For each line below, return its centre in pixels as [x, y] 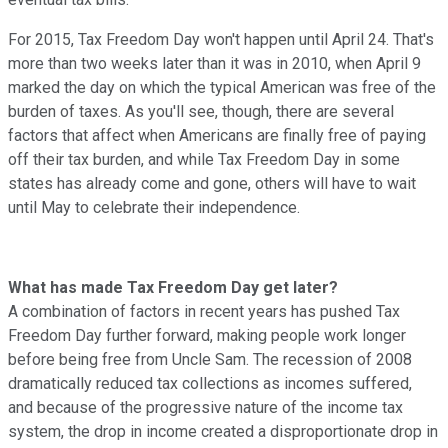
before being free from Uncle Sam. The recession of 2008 [210, 359]
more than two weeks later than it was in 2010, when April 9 [214, 63]
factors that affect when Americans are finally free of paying [217, 135]
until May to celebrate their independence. [154, 207]
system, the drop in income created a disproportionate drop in [223, 431]
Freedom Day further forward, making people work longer [207, 335]
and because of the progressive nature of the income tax [205, 407]
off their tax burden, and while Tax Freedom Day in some [204, 159]
